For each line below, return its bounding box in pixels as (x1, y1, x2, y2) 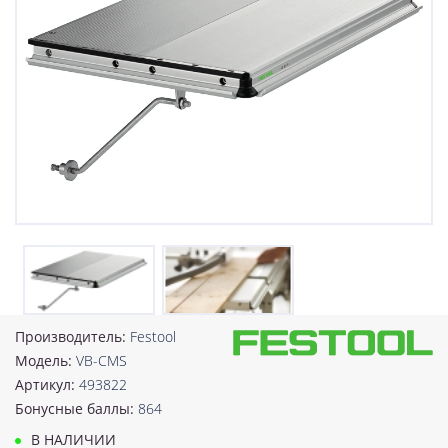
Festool (130, 326, 176, 346)
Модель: (15, 350, 76, 370)
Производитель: (15, 326, 130, 346)
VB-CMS (76, 350, 127, 370)
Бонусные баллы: (15, 398, 138, 418)
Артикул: (15, 374, 79, 394)
